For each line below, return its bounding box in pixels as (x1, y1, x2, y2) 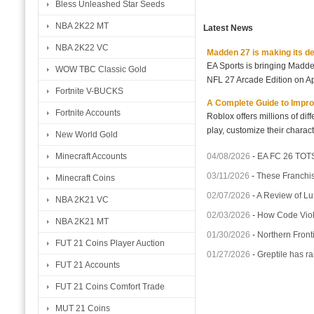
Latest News (203, 22, 253, 33)
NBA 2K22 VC (55, 43, 109, 53)
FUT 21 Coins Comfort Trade (55, 282, 165, 292)
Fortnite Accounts (55, 108, 121, 118)
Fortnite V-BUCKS (55, 86, 123, 96)
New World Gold (55, 130, 118, 139)
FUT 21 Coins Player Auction (55, 238, 165, 248)
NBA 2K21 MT (55, 217, 109, 226)
